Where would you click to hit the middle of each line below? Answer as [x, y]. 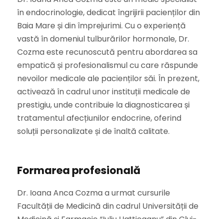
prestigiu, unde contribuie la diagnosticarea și [103, 105]
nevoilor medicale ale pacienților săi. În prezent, [108, 79]
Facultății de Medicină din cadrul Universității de [108, 206]
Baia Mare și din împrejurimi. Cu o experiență [101, 26]
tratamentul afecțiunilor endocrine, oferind [99, 118]
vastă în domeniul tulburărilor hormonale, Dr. [103, 39]
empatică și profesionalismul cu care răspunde [108, 66]
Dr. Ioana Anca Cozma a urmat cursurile [94, 193]
